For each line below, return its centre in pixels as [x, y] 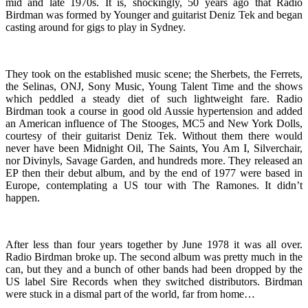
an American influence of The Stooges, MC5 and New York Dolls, [154, 123]
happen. [23, 197]
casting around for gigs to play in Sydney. [96, 27]
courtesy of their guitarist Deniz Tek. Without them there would [154, 135]
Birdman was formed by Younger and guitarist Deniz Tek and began [154, 14]
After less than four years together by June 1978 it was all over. [154, 244]
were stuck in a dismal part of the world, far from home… [130, 294]
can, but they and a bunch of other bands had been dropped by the [154, 269]
